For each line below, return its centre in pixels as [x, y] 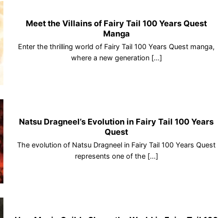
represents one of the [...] [116, 156]
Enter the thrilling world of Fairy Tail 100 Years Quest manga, [117, 46]
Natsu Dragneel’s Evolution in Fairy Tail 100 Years [117, 122]
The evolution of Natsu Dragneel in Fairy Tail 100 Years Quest [117, 145]
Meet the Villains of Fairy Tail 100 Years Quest [117, 24]
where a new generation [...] [116, 57]
